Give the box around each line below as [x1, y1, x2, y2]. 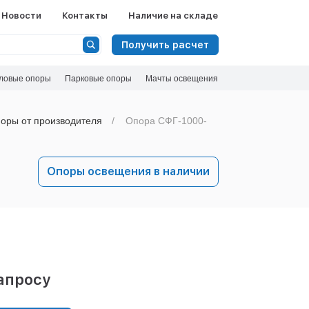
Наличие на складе [128, 10, 219, 21]
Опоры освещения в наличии [46, 165, 210, 178]
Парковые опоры [65, 74, 132, 83]
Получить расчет [121, 39, 209, 50]
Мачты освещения [146, 74, 219, 83]
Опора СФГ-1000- [125, 115, 207, 126]
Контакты [62, 10, 108, 21]
